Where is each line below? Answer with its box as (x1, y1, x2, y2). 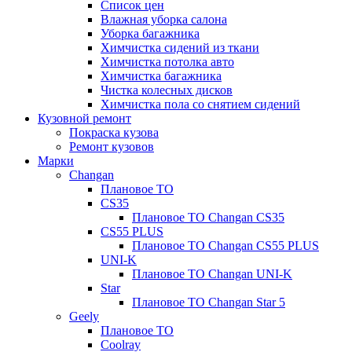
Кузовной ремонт (38, 112, 131, 125)
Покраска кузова (69, 126, 159, 139)
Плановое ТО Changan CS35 (132, 211, 284, 224)
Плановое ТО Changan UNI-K (132, 267, 292, 280)
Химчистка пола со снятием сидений (101, 97, 300, 111)
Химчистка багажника (101, 69, 222, 82)
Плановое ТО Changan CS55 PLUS (132, 239, 319, 252)
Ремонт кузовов (69, 140, 154, 153)
